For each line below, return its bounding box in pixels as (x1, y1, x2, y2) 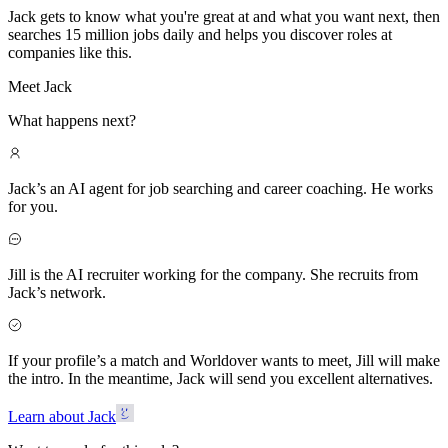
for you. (8, 197, 58, 215)
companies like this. (8, 43, 132, 61)
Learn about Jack (8, 407, 116, 425)
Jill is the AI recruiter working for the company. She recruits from (8, 265, 418, 283)
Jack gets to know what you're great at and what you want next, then (8, 7, 440, 25)
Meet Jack (8, 77, 72, 95)
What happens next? (8, 111, 136, 129)
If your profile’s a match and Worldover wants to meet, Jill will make (8, 351, 440, 369)
